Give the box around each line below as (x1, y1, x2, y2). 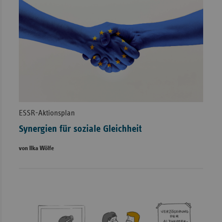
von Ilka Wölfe (18, 145, 54, 152)
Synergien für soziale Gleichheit (18, 124, 142, 134)
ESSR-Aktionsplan (18, 109, 75, 117)
